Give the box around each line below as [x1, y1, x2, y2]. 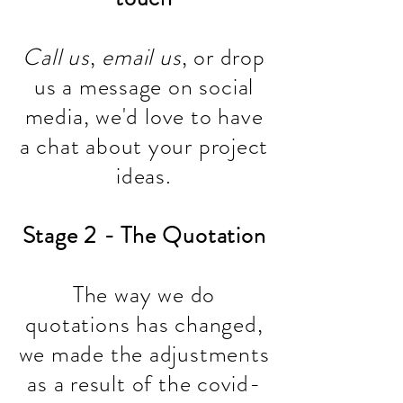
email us [102, 40, 182, 74]
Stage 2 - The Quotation [22, 219, 266, 252]
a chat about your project [19, 130, 269, 163]
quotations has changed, [24, 308, 264, 341]
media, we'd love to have [24, 100, 264, 133]
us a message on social [33, 70, 255, 103]
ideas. [116, 159, 172, 193]
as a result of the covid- [27, 367, 261, 400]
